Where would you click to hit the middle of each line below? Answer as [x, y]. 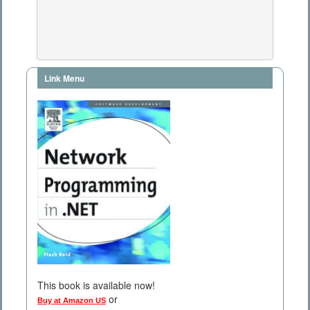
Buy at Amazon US [72, 301]
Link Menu [64, 79]
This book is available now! [96, 285]
